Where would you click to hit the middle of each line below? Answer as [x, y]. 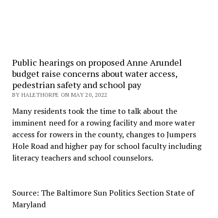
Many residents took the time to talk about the [94, 111]
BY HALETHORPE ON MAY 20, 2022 [60, 95]
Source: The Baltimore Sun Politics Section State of [103, 193]
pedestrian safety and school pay [76, 85]
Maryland [29, 204]
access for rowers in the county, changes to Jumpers [104, 134]
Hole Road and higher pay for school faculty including [107, 146]
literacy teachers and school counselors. [82, 158]
